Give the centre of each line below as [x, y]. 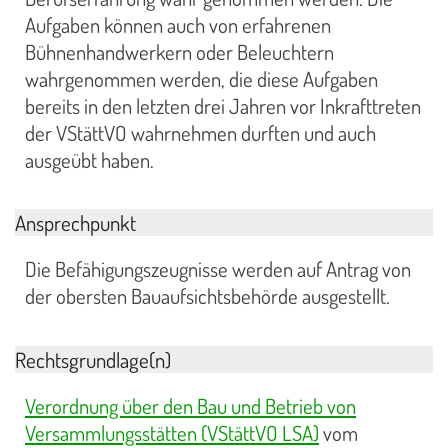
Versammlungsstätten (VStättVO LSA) [172, 432]
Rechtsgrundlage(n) [93, 359]
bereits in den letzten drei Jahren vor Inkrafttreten [223, 105]
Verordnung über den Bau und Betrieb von [190, 405]
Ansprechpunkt [75, 223]
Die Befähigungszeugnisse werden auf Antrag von [218, 269]
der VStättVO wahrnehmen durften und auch [200, 132]
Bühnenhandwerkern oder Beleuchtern [179, 51]
